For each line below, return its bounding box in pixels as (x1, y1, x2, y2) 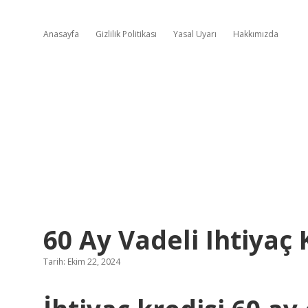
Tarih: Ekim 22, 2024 (43, 256, 120, 267)
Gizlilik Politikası (96, 28, 157, 40)
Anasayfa (43, 28, 79, 40)
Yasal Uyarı (173, 28, 217, 40)
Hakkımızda (233, 28, 278, 40)
